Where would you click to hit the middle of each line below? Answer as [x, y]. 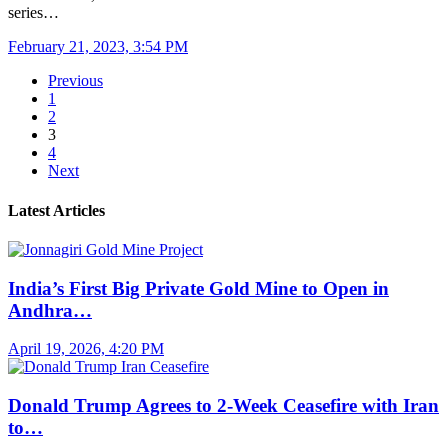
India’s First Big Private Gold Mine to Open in [198, 288]
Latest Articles [56, 210]
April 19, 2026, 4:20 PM [86, 349]
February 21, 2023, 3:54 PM [98, 47]
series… [33, 13]
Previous [75, 81]
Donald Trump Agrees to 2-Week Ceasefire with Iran [223, 405]
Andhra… [50, 310]
